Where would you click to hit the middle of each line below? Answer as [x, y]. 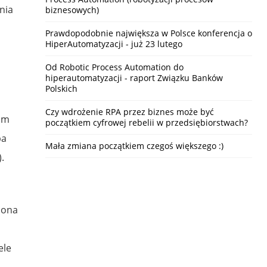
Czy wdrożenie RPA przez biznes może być [129, 112]
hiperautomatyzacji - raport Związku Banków [134, 78]
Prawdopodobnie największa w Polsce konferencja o [148, 33]
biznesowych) [72, 10]
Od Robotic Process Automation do [114, 67]
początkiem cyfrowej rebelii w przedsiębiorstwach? [146, 122]
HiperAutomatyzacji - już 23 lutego [114, 44]
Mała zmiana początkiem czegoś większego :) [134, 146]
